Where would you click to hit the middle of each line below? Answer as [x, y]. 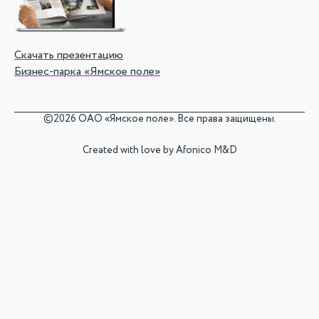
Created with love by [129, 150]
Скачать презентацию [69, 55]
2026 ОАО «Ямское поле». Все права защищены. [164, 119]
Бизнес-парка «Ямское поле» [87, 72]
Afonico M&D [206, 150]
